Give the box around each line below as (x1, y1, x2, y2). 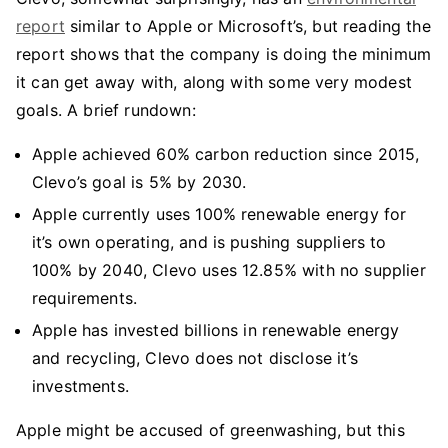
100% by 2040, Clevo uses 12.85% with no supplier (32, 260, 426, 280)
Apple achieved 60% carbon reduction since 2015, (32, 144, 420, 164)
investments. (32, 376, 129, 396)
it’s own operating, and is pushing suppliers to (32, 232, 387, 252)
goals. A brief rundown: (16, 100, 196, 120)
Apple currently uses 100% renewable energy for (32, 204, 407, 224)
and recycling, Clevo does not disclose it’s (32, 348, 358, 368)
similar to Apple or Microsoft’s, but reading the (64, 16, 431, 36)
